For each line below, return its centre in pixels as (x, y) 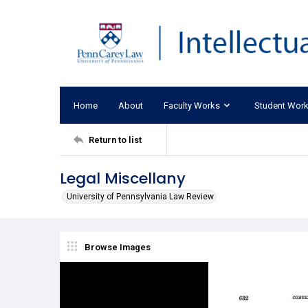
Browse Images (118, 247)
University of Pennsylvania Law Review (140, 197)
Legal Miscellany (123, 178)
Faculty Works (192, 105)
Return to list (115, 140)
